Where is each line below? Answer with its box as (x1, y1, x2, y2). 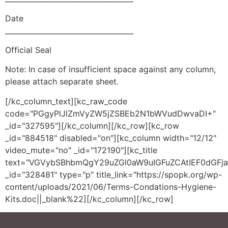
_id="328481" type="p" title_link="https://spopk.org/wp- (5, 169, 222, 180)
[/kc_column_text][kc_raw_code (5, 96, 127, 106)
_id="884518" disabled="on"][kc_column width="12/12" (5, 132, 216, 143)
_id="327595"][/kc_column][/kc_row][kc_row (5, 120, 179, 131)
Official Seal (5, 45, 51, 55)
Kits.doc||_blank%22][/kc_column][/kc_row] (5, 193, 174, 204)
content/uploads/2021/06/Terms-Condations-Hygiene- (5, 181, 216, 192)
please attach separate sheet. (5, 76, 119, 87)
